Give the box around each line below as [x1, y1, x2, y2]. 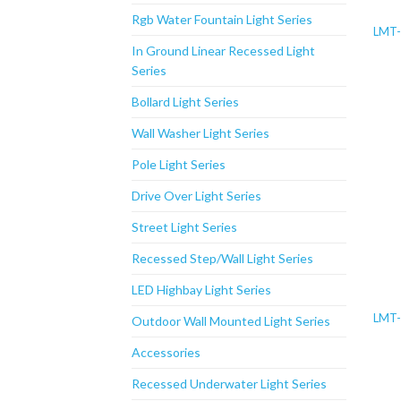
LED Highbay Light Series [132, 282, 271, 298]
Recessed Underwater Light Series [132, 376, 327, 392]
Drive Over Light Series [132, 188, 261, 204]
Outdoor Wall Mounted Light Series [132, 313, 330, 329]
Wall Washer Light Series [132, 125, 269, 141]
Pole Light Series [132, 157, 226, 173]
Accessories [132, 345, 200, 361]
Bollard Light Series [132, 94, 239, 110]
